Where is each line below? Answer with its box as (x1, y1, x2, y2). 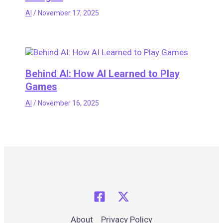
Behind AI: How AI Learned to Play (25, 68, 180, 80)
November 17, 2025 (37, 9, 99, 17)
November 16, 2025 (37, 99, 99, 107)
